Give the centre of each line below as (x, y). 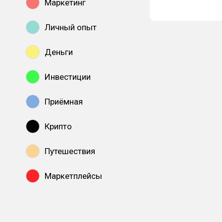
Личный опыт (71, 27)
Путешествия (70, 151)
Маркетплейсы (73, 176)
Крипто (58, 126)
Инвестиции (68, 77)
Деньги (59, 52)
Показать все (70, 201)
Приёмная (64, 102)
